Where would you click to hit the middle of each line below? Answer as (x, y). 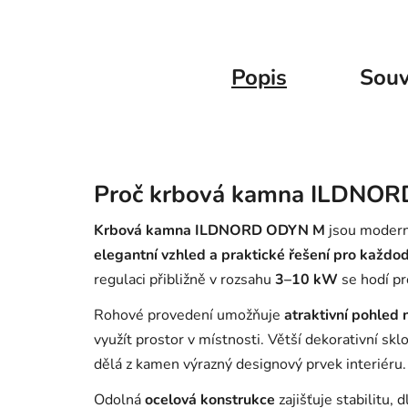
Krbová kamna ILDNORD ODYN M (209, 230)
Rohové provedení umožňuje (189, 315)
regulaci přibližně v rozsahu (184, 279)
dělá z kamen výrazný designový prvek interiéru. (250, 364)
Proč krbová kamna (202, 194)
